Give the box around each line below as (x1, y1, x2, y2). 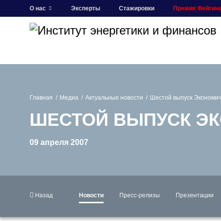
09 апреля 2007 (30, 138, 88, 147)
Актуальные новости (85, 94, 143, 101)
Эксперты (71, 5, 100, 12)
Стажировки (119, 5, 154, 12)
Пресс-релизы (119, 192, 160, 199)
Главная (30, 94, 53, 101)
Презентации (176, 192, 214, 199)
